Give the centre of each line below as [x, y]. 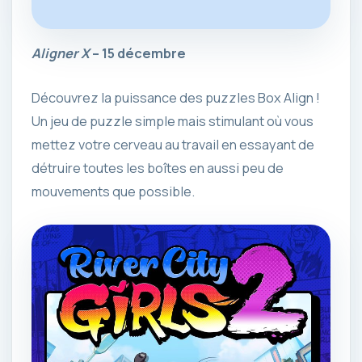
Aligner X [61, 53]
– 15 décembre [138, 53]
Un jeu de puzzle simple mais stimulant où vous [173, 121]
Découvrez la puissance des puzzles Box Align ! [176, 98]
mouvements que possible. [113, 192]
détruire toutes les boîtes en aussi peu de [158, 168]
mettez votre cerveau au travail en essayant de [173, 145]
